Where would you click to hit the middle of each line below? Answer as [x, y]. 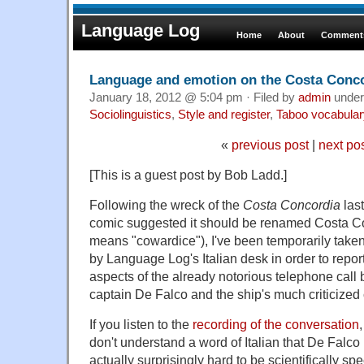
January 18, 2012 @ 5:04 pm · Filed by [194, 97]
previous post [270, 144]
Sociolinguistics [130, 114]
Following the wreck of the [166, 204]
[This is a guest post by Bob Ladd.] [188, 174]
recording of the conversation [276, 324]
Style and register [224, 114]
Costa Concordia [292, 204]
